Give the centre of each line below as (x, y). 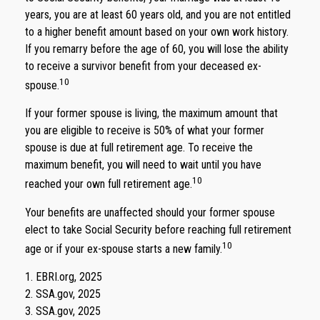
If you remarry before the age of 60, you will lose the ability (157, 49)
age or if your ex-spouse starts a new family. (124, 249)
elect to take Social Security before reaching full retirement (158, 229)
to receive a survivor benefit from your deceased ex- (143, 66)
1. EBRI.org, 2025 (64, 276)
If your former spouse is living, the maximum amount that (151, 114)
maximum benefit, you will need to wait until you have (143, 165)
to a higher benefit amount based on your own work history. (157, 31)
